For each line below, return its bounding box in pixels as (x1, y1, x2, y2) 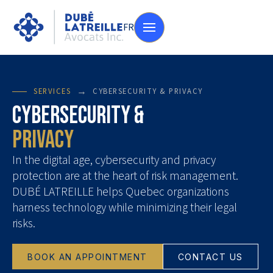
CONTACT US (177, 251, 243, 262)
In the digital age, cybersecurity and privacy (12, 152, 216, 169)
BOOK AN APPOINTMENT (27, 251, 147, 262)
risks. (12, 215, 35, 232)
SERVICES (34, 85, 71, 97)
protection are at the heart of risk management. (12, 168, 238, 185)
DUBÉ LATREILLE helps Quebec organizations (12, 183, 229, 200)
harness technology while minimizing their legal (12, 199, 237, 216)
